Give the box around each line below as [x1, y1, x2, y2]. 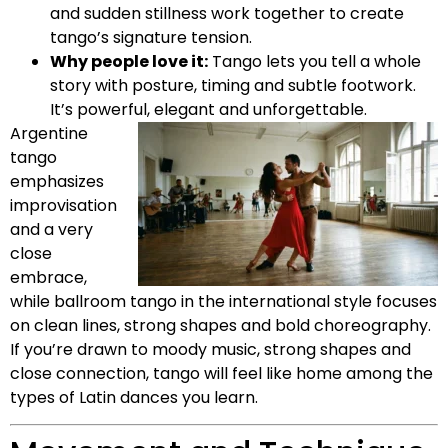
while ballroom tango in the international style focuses [10, 289, 437, 313]
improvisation [10, 193, 117, 217]
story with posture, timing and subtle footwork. [50, 73, 416, 97]
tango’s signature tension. [50, 25, 252, 49]
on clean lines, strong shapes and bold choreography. [10, 313, 431, 337]
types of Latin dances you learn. [10, 385, 258, 409]
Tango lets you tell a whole [208, 49, 421, 73]
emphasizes [10, 169, 104, 193]
